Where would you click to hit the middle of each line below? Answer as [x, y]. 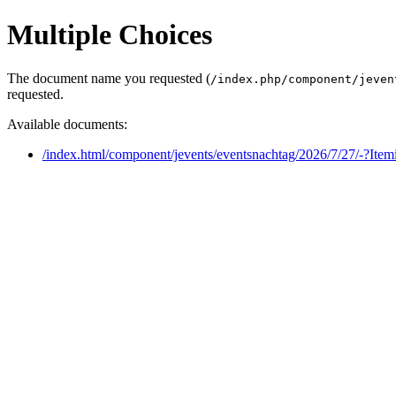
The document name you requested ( [109, 78]
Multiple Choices [110, 35]
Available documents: [67, 124]
